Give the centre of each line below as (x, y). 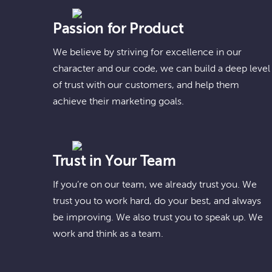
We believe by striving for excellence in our (147, 53)
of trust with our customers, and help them (146, 86)
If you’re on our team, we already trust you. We (155, 185)
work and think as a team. (108, 234)
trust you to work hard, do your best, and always (157, 202)
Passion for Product (118, 29)
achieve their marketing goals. (118, 102)
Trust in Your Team (114, 161)
